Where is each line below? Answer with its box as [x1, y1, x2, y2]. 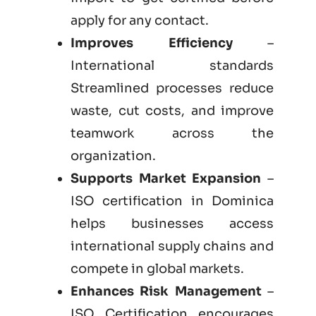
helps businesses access [71, 216, 274, 232]
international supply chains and [71, 238, 274, 255]
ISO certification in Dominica [71, 193, 274, 209]
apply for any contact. [71, 13, 209, 29]
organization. [71, 148, 156, 164]
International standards [71, 58, 274, 74]
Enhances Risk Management [71, 284, 262, 300]
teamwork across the [71, 126, 274, 142]
